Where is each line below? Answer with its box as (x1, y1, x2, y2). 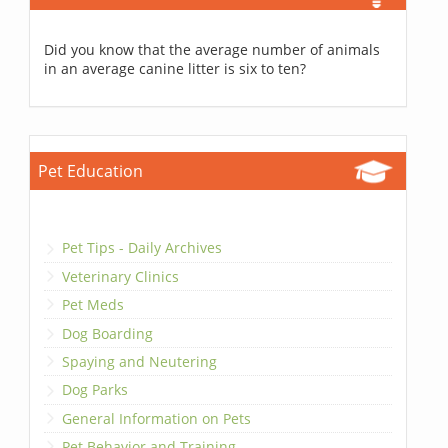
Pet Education (38, 160, 144, 183)
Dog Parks (62, 380, 129, 400)
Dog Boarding (62, 323, 154, 343)
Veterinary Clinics (62, 266, 180, 286)
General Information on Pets (62, 408, 252, 428)
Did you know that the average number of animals (44, 40, 381, 60)
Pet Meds (62, 295, 125, 315)
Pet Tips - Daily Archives (62, 238, 223, 258)
